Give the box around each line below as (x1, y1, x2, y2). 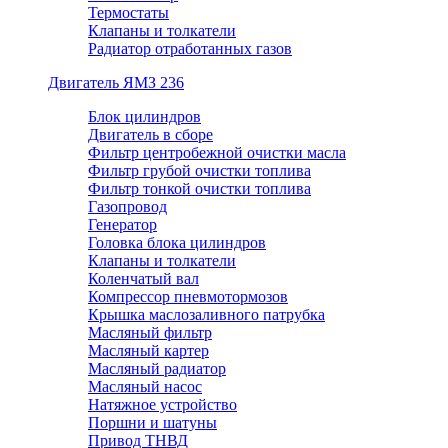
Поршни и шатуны (88, 414, 217, 431)
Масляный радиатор (88, 360, 226, 377)
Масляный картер (88, 342, 209, 359)
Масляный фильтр (88, 324, 212, 341)
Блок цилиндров (88, 108, 201, 125)
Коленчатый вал (88, 270, 199, 287)
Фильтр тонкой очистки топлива (88, 180, 311, 197)
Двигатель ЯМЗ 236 (48, 74, 184, 91)
